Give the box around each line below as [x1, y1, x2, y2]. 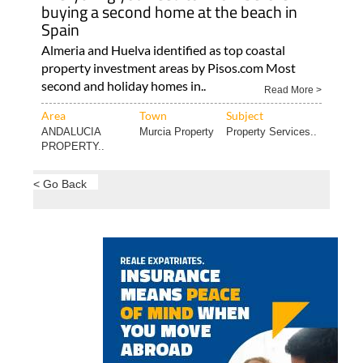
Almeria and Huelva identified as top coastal [41, 41, 285, 58]
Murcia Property [139, 125, 214, 138]
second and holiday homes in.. [41, 77, 206, 93]
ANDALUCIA [41, 125, 100, 138]
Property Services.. [225, 125, 317, 138]
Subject [225, 108, 263, 122]
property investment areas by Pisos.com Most [41, 59, 296, 75]
